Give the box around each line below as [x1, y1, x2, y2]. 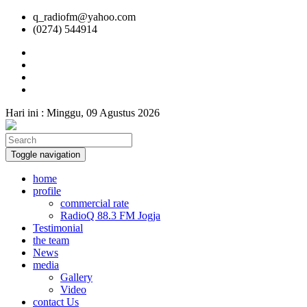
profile [33, 185, 61, 197]
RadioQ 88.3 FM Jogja [60, 210, 160, 221]
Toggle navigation [11, 149, 80, 160]
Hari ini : [5, 107, 47, 119]
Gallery [60, 271, 93, 283]
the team [33, 234, 69, 246]
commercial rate [60, 197, 129, 209]
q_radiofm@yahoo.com [33, 11, 136, 23]
